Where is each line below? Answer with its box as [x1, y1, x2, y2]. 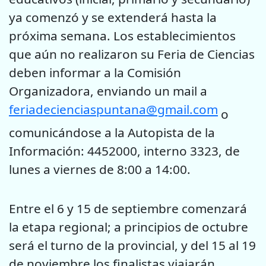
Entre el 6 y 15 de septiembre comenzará [9, 199, 247, 217]
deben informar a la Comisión [9, 64, 181, 81]
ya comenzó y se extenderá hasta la [9, 8, 217, 26]
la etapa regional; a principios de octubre [9, 218, 248, 235]
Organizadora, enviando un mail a [9, 82, 210, 99]
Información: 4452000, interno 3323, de [9, 142, 240, 159]
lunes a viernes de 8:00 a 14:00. [9, 160, 191, 178]
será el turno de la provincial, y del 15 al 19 [9, 236, 256, 254]
